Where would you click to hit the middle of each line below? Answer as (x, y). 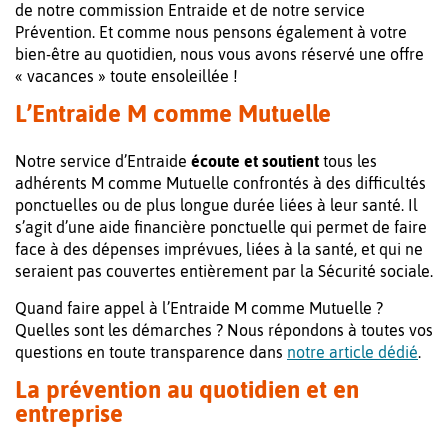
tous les (348, 161)
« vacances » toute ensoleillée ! (126, 76)
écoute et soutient (255, 161)
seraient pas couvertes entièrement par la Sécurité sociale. (224, 271)
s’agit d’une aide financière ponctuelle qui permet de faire (221, 227)
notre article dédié (352, 352)
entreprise (69, 414)
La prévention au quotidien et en (187, 390)
